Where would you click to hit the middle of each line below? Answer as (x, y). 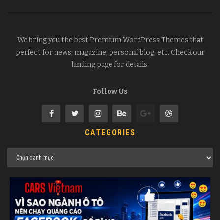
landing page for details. (110, 65)
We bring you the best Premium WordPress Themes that (110, 40)
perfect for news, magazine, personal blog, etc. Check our (110, 53)
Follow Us (110, 92)
